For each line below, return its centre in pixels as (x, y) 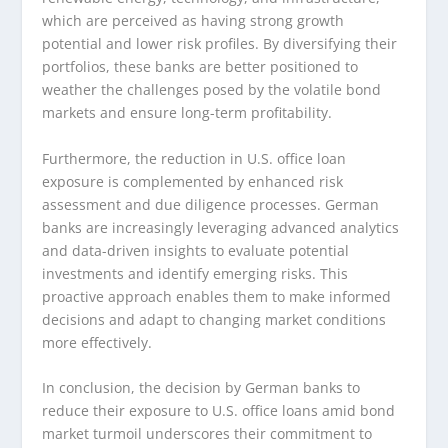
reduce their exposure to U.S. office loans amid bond (219, 411)
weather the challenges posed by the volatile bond (212, 90)
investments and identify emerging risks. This (195, 273)
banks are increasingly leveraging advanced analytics (221, 227)
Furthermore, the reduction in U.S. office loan (194, 158)
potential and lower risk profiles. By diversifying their (220, 44)
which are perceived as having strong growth (193, 21)
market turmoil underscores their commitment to (207, 434)
